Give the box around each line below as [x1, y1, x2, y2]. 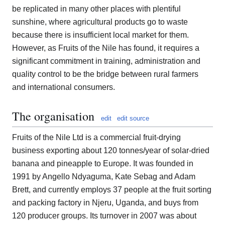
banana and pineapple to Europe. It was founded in [12, 159, 193, 168]
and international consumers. [12, 83, 115, 92]
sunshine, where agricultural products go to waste [12, 18, 188, 27]
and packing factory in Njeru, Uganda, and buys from [12, 198, 198, 207]
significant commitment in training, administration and [12, 57, 200, 66]
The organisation [12, 108, 94, 125]
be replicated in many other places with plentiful [12, 5, 181, 14]
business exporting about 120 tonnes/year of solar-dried [12, 146, 209, 155]
